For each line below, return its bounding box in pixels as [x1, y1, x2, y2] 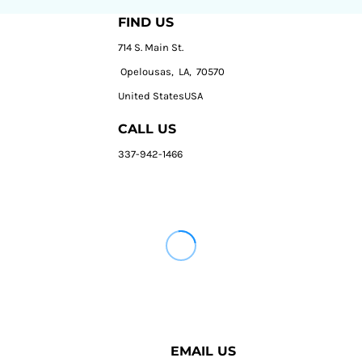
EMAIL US [170, 343, 236, 359]
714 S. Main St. [118, 40, 184, 53]
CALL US [118, 120, 177, 137]
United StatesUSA [118, 89, 204, 102]
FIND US [118, 14, 175, 30]
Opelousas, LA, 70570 [118, 65, 225, 78]
